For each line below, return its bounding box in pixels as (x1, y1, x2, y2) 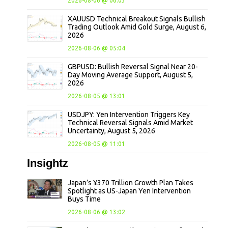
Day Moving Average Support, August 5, (68, 71, 193, 79)
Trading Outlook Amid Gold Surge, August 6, (68, 23, 207, 32)
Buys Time (68, 195, 101, 204)
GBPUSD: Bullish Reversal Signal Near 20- (68, 63, 198, 71)
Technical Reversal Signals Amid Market (68, 119, 193, 127)
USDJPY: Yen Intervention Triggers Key (68, 110, 190, 119)
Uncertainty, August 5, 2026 (68, 127, 156, 135)
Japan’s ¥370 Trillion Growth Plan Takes (68, 179, 194, 187)
